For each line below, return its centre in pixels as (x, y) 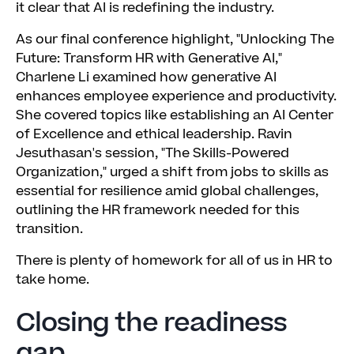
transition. (49, 229)
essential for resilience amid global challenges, (167, 191)
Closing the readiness (151, 323)
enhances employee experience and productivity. (176, 96)
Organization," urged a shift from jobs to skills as (172, 172)
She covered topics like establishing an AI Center (175, 115)
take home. (53, 280)
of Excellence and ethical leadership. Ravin (154, 134)
